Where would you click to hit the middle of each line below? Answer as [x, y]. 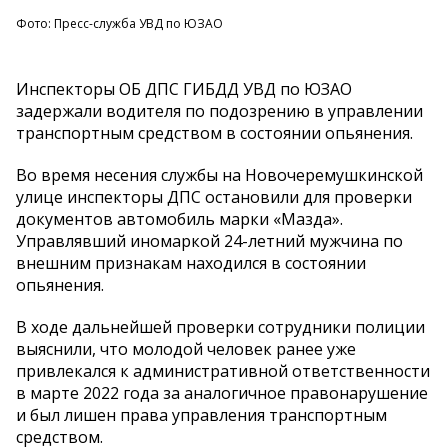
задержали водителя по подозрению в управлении [219, 110]
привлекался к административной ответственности [223, 370]
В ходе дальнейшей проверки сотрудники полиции [220, 326]
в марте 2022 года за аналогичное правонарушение [222, 392]
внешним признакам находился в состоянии [191, 262]
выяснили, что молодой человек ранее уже [186, 348]
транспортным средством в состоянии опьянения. [214, 132]
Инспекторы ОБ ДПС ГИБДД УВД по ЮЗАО [184, 88]
